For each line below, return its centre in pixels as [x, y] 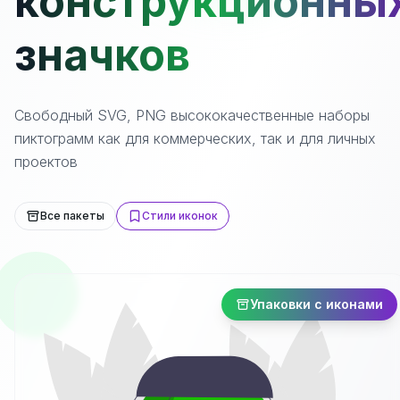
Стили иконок [180, 216]
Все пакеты [72, 216]
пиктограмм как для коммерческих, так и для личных [195, 138]
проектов [46, 162]
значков [102, 55]
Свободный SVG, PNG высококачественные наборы [192, 115]
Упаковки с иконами [317, 304]
